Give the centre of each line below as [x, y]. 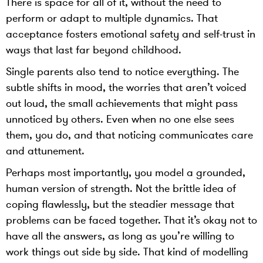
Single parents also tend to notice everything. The [122, 72]
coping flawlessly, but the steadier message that [120, 204]
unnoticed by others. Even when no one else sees [120, 119]
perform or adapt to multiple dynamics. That [112, 18]
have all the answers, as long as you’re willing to [120, 236]
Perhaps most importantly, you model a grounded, [126, 173]
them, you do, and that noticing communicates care [129, 135]
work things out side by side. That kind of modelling [127, 252]
